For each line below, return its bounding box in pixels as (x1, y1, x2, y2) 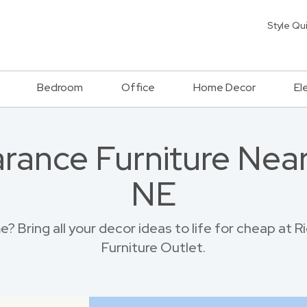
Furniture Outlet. (101, 238, 206, 256)
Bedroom (37, 80, 83, 95)
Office (121, 80, 155, 95)
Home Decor (193, 80, 256, 95)
